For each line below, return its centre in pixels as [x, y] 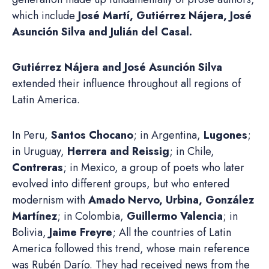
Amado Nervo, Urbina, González [171, 200]
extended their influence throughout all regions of [126, 83]
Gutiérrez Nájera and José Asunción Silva [117, 67]
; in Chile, [192, 151]
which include [45, 15]
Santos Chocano [92, 135]
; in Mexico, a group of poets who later [154, 167]
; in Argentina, [168, 135]
